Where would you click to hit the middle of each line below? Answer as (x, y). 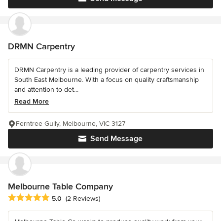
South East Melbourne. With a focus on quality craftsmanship (107, 79)
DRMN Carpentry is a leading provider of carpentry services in (109, 70)
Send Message (116, 138)
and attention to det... (46, 89)
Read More (32, 101)
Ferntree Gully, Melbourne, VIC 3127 (71, 123)
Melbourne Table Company (60, 186)
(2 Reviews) (83, 199)
